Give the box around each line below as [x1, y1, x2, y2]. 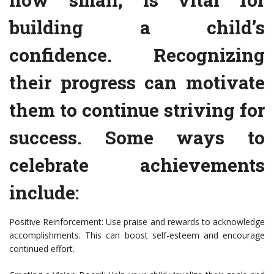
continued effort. [9, 243, 75, 255]
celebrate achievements [9, 153, 265, 177]
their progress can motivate [9, 70, 265, 95]
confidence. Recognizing [9, 43, 265, 67]
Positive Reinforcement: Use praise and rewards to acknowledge [9, 216, 265, 228]
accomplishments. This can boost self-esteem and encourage [9, 229, 265, 242]
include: [9, 180, 79, 205]
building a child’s [9, 15, 265, 40]
